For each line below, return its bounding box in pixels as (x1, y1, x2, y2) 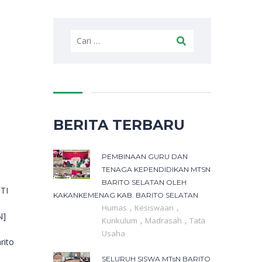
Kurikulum (102, 215, 139, 226)
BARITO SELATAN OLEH (102, 178, 187, 187)
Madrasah (145, 215, 184, 226)
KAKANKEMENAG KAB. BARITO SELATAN (53, 191, 198, 200)
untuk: (70, 43, 93, 54)
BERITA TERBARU (53, 116, 185, 134)
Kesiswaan (135, 202, 175, 213)
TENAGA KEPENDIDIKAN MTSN (102, 165, 211, 174)
